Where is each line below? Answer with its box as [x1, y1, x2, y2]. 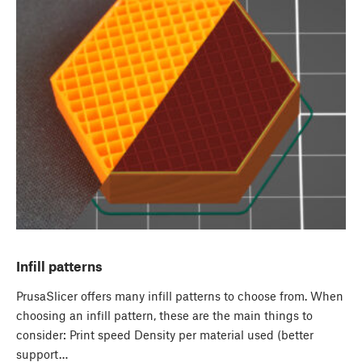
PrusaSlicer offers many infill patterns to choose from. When [16, 288, 343, 304]
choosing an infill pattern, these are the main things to [16, 308, 313, 323]
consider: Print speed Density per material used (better [16, 327, 314, 343]
